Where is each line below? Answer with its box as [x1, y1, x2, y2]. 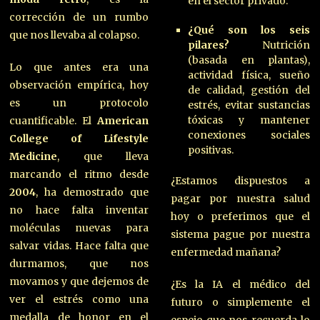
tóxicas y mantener [188, 113, 311, 126]
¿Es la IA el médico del [170, 277, 310, 291]
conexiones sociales [188, 128, 311, 141]
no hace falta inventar [9, 203, 149, 216]
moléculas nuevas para [9, 221, 149, 234]
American [97, 114, 149, 127]
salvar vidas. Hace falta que [9, 239, 149, 252]
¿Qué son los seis [188, 23, 311, 36]
